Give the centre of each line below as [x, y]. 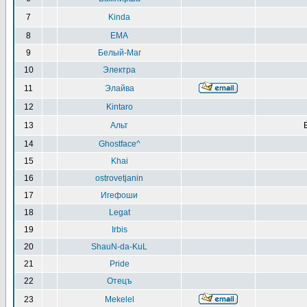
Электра [119, 70]
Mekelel [119, 299]
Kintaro [119, 107]
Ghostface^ [119, 144]
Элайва [119, 88]
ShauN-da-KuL [119, 247]
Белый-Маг [119, 53]
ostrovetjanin [119, 178]
